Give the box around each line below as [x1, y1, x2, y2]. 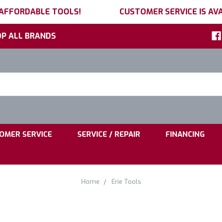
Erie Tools [111, 177, 141, 186]
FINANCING [166, 129, 205, 139]
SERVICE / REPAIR [77, 129, 140, 139]
